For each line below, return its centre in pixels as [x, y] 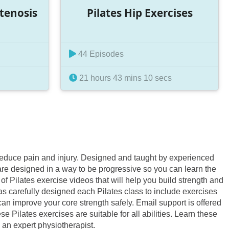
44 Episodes [100, 54]
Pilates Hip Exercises [140, 13]
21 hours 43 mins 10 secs [125, 78]
